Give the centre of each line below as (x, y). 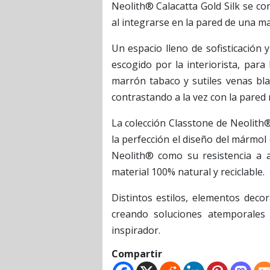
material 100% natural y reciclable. (188, 171)
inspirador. (136, 230)
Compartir (137, 253)
